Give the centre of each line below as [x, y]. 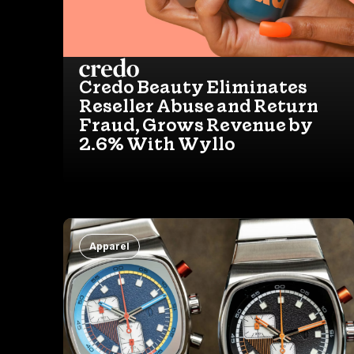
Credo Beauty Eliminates [193, 87]
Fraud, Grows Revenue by [196, 124]
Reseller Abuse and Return [199, 105]
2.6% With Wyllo [157, 143]
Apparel [109, 246]
